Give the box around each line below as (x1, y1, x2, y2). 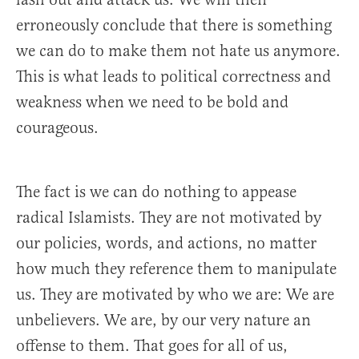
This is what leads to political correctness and (16, 67, 331, 87)
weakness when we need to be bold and (16, 92, 288, 113)
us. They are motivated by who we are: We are (16, 284, 334, 305)
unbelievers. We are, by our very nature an (16, 310, 311, 331)
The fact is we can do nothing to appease (16, 182, 296, 203)
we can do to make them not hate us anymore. (16, 41, 341, 62)
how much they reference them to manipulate (16, 259, 337, 280)
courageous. (16, 118, 99, 139)
